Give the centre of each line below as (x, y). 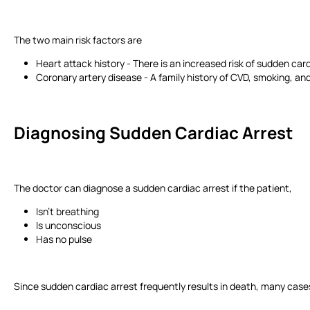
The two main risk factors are (81, 39)
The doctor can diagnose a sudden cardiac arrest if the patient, (155, 188)
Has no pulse (66, 239)
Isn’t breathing (70, 211)
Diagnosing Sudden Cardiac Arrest (157, 132)
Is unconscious (71, 225)
